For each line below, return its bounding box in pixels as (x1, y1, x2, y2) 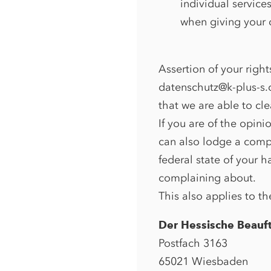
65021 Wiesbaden (158, 254, 248, 268)
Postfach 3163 (158, 236, 227, 250)
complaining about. (158, 171, 256, 184)
